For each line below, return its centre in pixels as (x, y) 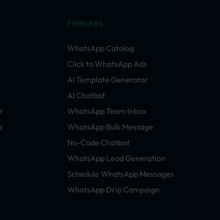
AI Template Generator (108, 79)
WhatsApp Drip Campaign (113, 189)
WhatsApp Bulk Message (110, 126)
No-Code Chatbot (98, 142)
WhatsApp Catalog (101, 48)
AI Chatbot (86, 95)
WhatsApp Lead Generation (116, 158)
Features (85, 23)
